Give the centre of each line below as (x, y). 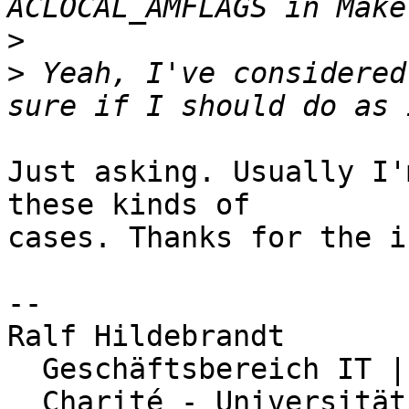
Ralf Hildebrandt (146, 336)
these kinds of (129, 205)
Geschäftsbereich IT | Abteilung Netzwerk (25, 369)
